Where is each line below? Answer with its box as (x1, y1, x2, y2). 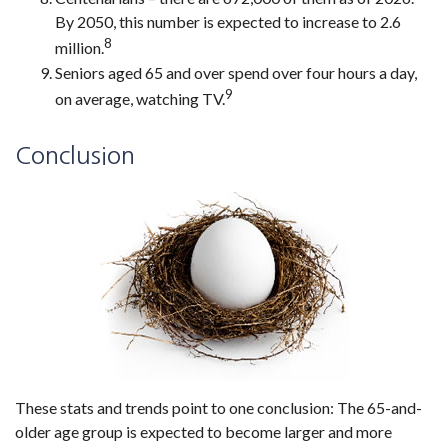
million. (55, 38, 104, 58)
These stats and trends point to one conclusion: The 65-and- (15, 397, 422, 417)
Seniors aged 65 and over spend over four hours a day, (55, 62, 417, 82)
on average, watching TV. (55, 88, 225, 108)
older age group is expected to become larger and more (15, 421, 392, 441)
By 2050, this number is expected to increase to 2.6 (55, 12, 401, 32)
